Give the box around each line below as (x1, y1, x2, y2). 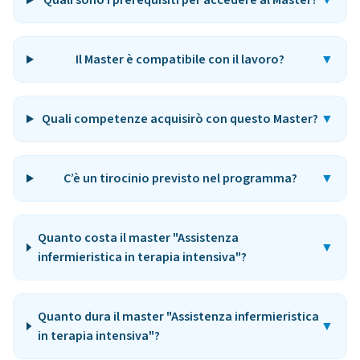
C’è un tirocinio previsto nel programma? (63, 170, 297, 187)
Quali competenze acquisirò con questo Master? (42, 110, 319, 128)
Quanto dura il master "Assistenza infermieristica (37, 308, 319, 325)
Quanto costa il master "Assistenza (37, 229, 239, 247)
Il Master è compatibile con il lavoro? (76, 51, 285, 68)
